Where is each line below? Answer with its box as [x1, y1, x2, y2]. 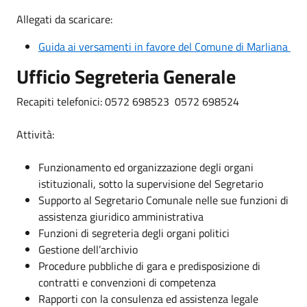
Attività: [16, 125, 54, 143]
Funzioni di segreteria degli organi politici [38, 224, 230, 241]
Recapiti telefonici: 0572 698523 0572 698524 [16, 93, 239, 110]
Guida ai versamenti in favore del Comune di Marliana [38, 38, 291, 55]
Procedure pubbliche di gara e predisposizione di [38, 257, 260, 274]
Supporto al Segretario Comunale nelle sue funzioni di [38, 191, 288, 208]
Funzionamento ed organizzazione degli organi [38, 158, 254, 175]
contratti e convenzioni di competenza [38, 273, 216, 291]
